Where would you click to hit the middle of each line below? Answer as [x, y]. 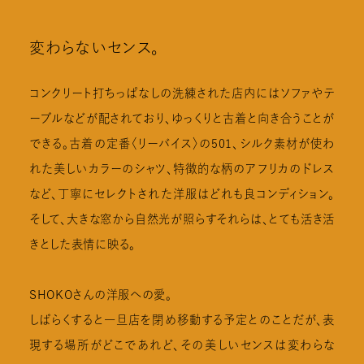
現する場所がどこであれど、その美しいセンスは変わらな [182, 345]
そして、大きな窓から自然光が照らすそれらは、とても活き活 [182, 219]
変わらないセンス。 [94, 47]
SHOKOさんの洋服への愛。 [100, 295]
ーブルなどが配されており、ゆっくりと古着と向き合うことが [182, 119]
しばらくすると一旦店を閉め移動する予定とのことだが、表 [182, 320]
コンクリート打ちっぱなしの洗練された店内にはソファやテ [182, 93]
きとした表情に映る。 [82, 245]
